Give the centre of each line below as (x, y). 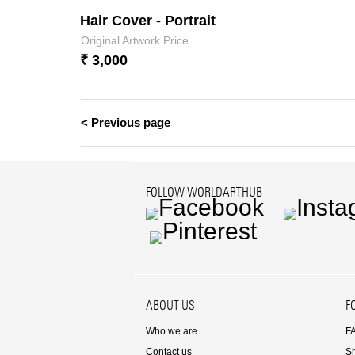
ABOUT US (170, 305)
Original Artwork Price (135, 40)
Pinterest (196, 254)
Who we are (171, 331)
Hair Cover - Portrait (148, 21)
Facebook (197, 230)
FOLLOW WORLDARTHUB (204, 192)
